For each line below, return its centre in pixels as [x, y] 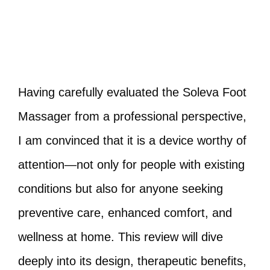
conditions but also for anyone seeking [121, 189]
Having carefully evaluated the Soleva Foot [132, 92]
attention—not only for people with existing [131, 165]
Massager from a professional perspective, [132, 116]
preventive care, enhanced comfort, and [125, 213]
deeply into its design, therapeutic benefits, [132, 261]
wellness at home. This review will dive [121, 237]
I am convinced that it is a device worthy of [132, 140]
